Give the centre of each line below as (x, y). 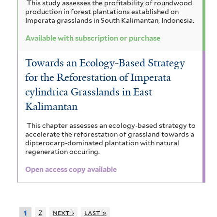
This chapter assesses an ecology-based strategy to (111, 125)
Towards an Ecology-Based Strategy (105, 63)
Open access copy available (71, 170)
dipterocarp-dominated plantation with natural (102, 143)
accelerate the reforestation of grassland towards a (110, 134)
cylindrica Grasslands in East (89, 92)
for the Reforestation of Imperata (98, 77)
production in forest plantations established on (102, 11)
